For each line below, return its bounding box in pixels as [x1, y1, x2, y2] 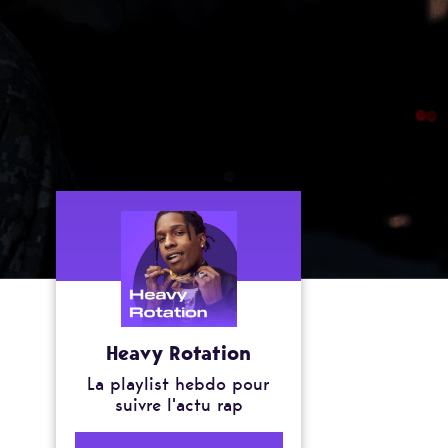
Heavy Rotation [106, 340, 251, 367]
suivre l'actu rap [114, 393, 243, 418]
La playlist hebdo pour [87, 372, 270, 397]
